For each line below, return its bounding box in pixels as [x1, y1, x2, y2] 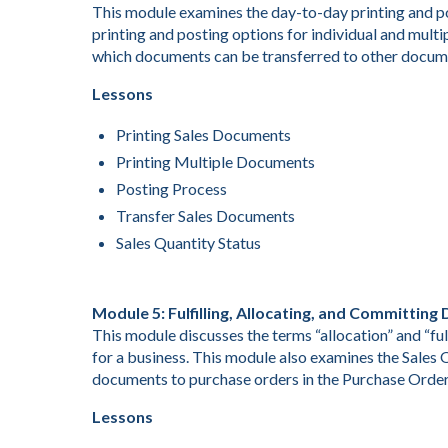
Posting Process [116, 179, 227, 198]
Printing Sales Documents [116, 125, 291, 144]
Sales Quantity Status [116, 233, 261, 252]
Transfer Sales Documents [116, 206, 295, 225]
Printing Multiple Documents [116, 152, 315, 171]
